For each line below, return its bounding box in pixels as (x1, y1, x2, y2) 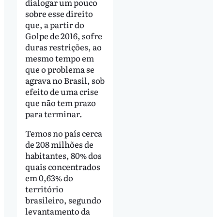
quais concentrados (25, 160, 100, 172)
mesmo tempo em (25, 51, 94, 64)
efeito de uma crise (25, 85, 98, 97)
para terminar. (25, 107, 82, 120)
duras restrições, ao (25, 40, 102, 53)
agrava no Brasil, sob (25, 74, 105, 86)
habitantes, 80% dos (25, 149, 102, 161)
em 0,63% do (25, 171, 73, 184)
